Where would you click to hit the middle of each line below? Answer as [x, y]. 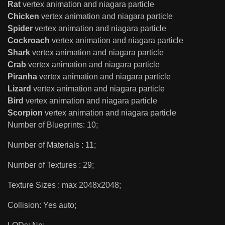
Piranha [23, 76]
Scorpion [26, 113]
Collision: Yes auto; [42, 205]
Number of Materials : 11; [52, 145]
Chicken [24, 16]
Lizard [20, 88]
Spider [21, 28]
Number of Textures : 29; [51, 165]
